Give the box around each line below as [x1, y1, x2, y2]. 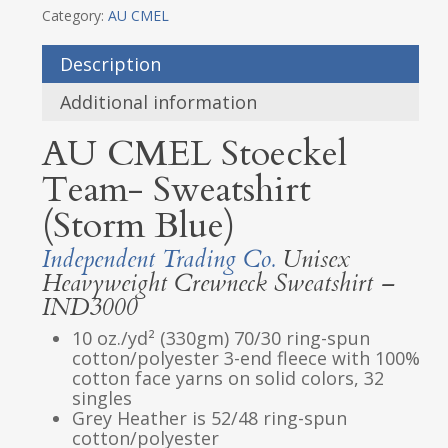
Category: [41, 6, 108, 25]
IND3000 [41, 291, 137, 324]
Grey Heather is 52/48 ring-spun [71, 406, 347, 430]
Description [59, 52, 161, 76]
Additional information [59, 90, 257, 114]
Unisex [274, 243, 350, 276]
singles [71, 386, 132, 410]
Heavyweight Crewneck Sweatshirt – [41, 267, 394, 300]
